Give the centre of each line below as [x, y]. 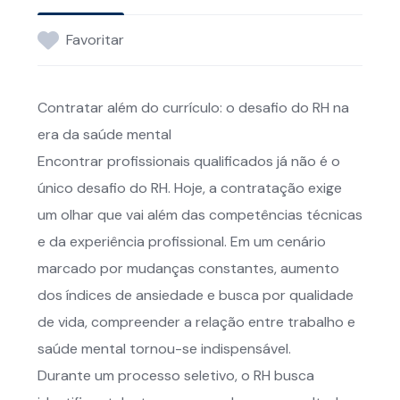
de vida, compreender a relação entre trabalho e [196, 322]
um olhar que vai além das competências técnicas [200, 215]
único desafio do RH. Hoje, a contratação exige [190, 188]
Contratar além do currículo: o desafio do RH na [193, 108]
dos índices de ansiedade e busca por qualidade [196, 295]
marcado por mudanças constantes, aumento [188, 268]
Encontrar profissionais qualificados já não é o [189, 161]
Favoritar [95, 40]
